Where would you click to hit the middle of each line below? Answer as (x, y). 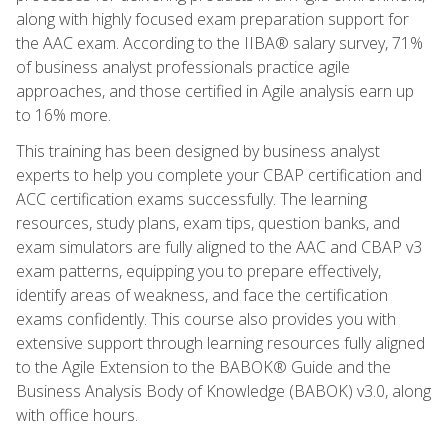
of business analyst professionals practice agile (183, 66)
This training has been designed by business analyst (198, 150)
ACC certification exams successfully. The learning (191, 198)
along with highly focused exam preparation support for (212, 18)
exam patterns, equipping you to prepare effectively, (198, 270)
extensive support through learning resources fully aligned (220, 342)
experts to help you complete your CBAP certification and (219, 174)
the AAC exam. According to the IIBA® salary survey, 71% (219, 42)
